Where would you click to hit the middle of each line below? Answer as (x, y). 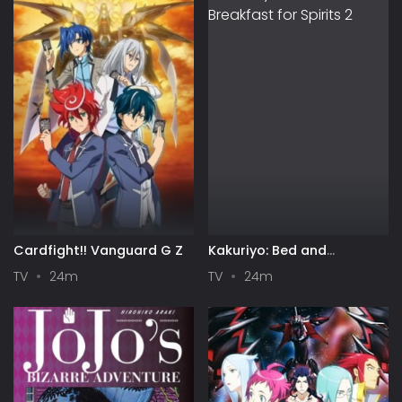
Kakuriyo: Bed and (267, 250)
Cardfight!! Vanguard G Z (98, 250)
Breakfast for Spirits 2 (282, 266)
